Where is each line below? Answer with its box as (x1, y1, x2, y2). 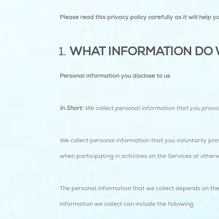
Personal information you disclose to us (60, 72, 170, 80)
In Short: (60, 105, 83, 112)
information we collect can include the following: (60, 200, 195, 208)
